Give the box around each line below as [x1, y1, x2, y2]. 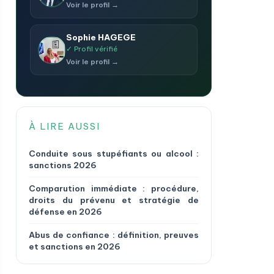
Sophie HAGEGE [66, 32, 136, 43]
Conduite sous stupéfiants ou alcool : [29, 148, 199, 159]
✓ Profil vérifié [66, 44, 117, 53]
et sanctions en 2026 [29, 241, 120, 252]
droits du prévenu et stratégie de [29, 194, 199, 206]
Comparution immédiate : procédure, [29, 183, 199, 194]
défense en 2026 [29, 206, 102, 217]
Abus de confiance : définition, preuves [29, 229, 199, 240]
